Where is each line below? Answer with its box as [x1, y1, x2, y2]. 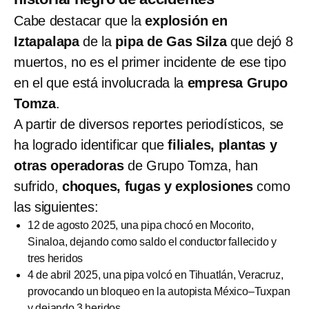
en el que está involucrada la [14, 75, 188, 91]
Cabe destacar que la [14, 13, 146, 29]
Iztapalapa [14, 34, 80, 50]
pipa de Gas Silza [115, 34, 227, 50]
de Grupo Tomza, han [127, 158, 258, 174]
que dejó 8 [226, 34, 293, 50]
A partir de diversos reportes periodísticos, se [14, 117, 284, 132]
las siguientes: [14, 199, 99, 215]
